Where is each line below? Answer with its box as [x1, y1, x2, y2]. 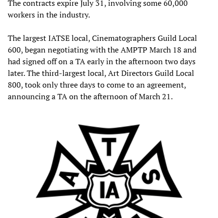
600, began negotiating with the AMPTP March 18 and [8, 44, 197, 55]
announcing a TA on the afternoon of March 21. [8, 91, 173, 102]
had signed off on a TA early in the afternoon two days [8, 55, 196, 67]
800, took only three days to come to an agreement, [8, 79, 186, 90]
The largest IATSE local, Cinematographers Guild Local [8, 32, 197, 43]
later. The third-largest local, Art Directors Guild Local [8, 67, 194, 78]
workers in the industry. [8, 9, 90, 20]
